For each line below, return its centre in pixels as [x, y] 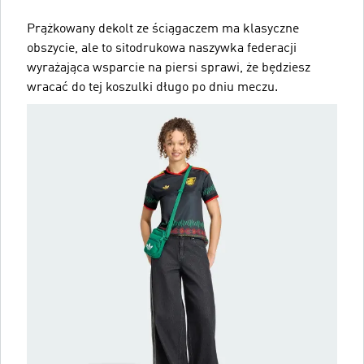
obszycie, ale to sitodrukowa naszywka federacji [162, 48]
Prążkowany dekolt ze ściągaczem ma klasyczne [163, 29]
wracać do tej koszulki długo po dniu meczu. [152, 87]
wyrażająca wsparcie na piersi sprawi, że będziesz [169, 68]
